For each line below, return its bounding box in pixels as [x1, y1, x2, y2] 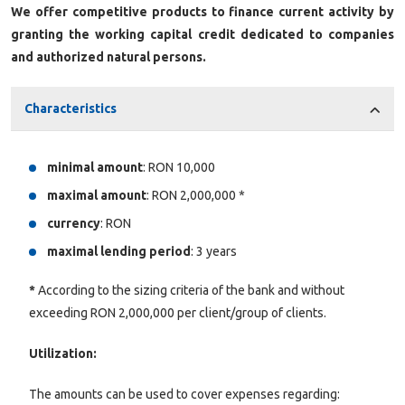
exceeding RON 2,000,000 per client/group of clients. [29, 306, 326, 321]
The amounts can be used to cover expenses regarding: [29, 387, 340, 402]
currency [47, 216, 100, 231]
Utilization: [29, 346, 97, 362]
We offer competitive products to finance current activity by [11, 5, 394, 20]
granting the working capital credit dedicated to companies [11, 27, 394, 42]
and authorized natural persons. [11, 50, 206, 65]
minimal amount [47, 160, 143, 175]
